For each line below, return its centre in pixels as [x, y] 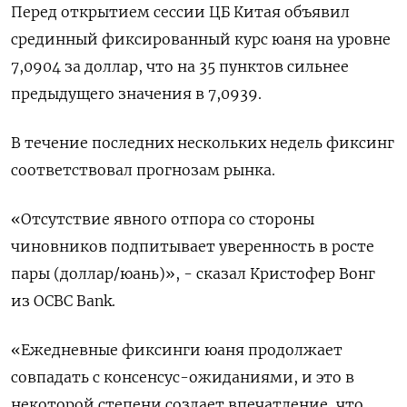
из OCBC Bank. [63, 301]
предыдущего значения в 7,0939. [136, 94]
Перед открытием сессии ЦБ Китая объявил [180, 12]
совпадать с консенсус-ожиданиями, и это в [183, 377]
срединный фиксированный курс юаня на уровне [201, 40]
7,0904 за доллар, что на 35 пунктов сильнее [180, 67]
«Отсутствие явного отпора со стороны [163, 219]
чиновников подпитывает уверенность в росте [193, 247]
